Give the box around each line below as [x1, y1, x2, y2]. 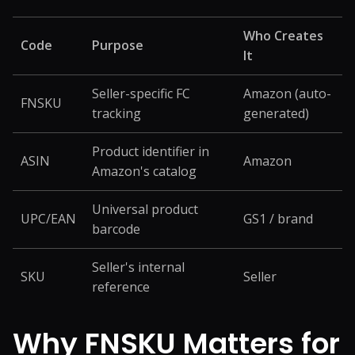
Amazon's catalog [92, 162, 197, 180]
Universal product [92, 200, 198, 218]
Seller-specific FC [92, 85, 190, 102]
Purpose [92, 36, 143, 54]
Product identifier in [92, 143, 209, 160]
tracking [92, 105, 141, 122]
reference [92, 278, 150, 296]
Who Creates [243, 27, 323, 44]
